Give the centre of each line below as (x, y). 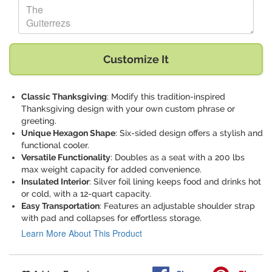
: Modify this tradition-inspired (166, 97)
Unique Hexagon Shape (68, 133)
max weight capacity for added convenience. (111, 170)
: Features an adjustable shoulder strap (177, 206)
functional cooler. (55, 145)
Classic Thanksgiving (64, 97)
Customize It (136, 59)
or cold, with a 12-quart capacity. (86, 194)
